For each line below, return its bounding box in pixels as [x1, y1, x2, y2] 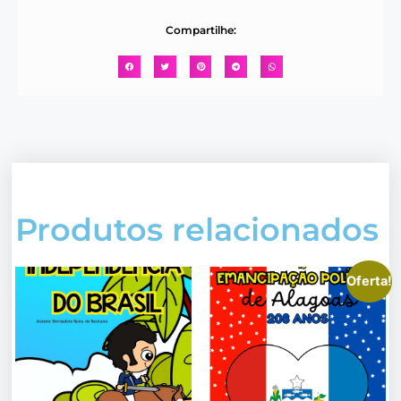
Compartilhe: [165, 22, 236, 37]
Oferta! [346, 272, 392, 289]
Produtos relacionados [15, 209, 380, 249]
